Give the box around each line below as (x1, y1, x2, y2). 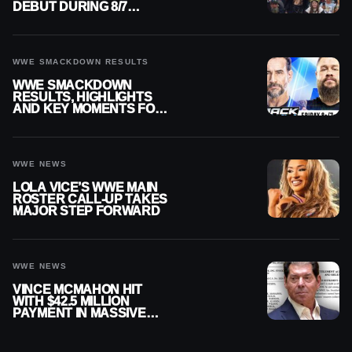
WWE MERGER (13, 318, 101, 332)
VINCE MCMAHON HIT (13, 283, 142, 297)
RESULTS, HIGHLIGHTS (13, 90, 152, 104)
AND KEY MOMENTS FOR (13, 102, 164, 116)
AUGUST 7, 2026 (13, 114, 108, 128)
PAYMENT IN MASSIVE (13, 306, 146, 321)
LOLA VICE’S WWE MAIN (13, 181, 158, 195)
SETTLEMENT (13, 330, 96, 344)
